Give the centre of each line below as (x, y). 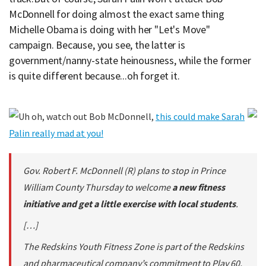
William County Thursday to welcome (98, 187)
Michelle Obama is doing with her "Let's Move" (110, 29)
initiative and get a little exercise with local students (129, 204)
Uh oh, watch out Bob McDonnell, (87, 116)
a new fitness (199, 187)
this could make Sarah (200, 116)
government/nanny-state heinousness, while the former (130, 60)
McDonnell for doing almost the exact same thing (117, 14)
